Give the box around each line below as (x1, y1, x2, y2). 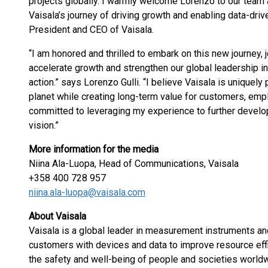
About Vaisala (29, 211, 86, 222)
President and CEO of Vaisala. (29, 24, 154, 35)
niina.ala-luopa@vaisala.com (29, 187, 145, 198)
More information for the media (29, 144, 159, 155)
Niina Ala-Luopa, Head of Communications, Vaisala (29, 158, 239, 169)
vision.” (29, 120, 59, 131)
